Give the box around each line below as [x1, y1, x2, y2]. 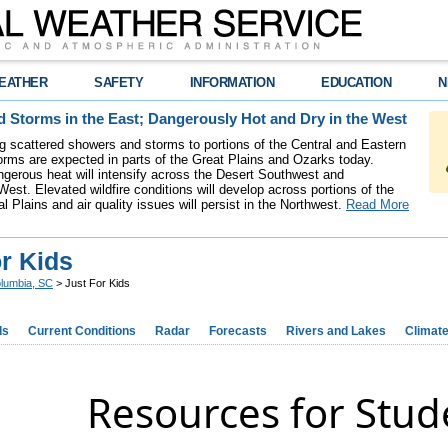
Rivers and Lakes [286, 324, 386, 338]
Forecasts [209, 324, 267, 338]
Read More [346, 197, 409, 212]
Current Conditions [28, 324, 136, 338]
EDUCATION [321, 75, 392, 90]
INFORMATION [190, 75, 275, 90]
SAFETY [94, 75, 144, 90]
